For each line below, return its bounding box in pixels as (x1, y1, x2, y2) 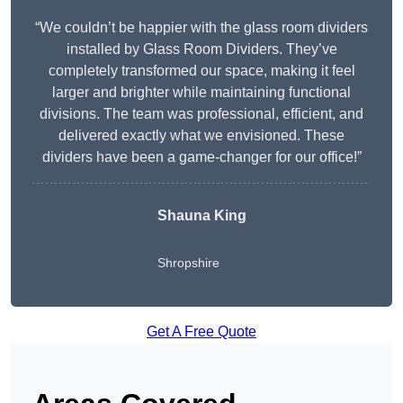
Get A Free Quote (147, 324, 256, 340)
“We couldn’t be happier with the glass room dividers (35, 20, 368, 36)
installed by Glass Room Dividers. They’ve (66, 41, 337, 58)
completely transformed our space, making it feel (48, 63, 355, 79)
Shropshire (157, 255, 219, 271)
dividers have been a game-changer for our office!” (41, 149, 362, 166)
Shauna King (157, 208, 246, 224)
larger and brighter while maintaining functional (52, 85, 351, 101)
